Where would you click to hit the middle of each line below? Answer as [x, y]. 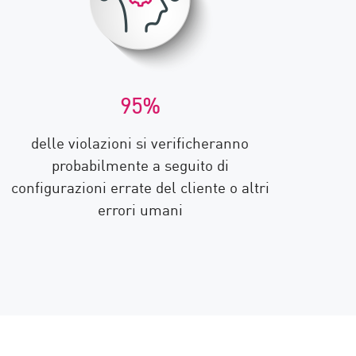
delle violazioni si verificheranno [140, 142]
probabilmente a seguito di [140, 164]
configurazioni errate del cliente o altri [140, 186]
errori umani [140, 209]
